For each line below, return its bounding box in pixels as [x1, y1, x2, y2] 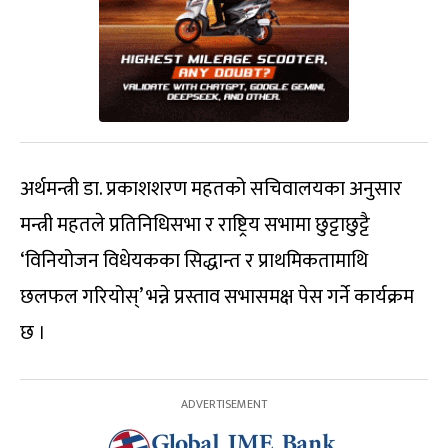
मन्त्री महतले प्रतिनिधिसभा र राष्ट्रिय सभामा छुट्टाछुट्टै [20, 208, 370, 243]
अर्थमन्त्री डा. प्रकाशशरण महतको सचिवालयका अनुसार [20, 172, 402, 207]
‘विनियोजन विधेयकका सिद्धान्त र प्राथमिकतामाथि [20, 244, 368, 279]
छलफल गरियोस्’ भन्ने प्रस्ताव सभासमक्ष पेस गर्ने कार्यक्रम [20, 280, 414, 315]
